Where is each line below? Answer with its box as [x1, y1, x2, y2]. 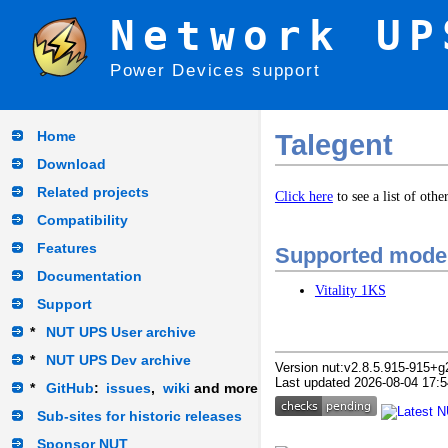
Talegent [274, 129, 393, 162]
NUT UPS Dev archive [46, 351, 192, 368]
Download [37, 155, 107, 172]
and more [189, 379, 258, 396]
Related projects [37, 183, 150, 200]
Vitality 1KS [314, 282, 386, 299]
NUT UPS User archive [46, 323, 197, 340]
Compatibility [37, 211, 129, 228]
